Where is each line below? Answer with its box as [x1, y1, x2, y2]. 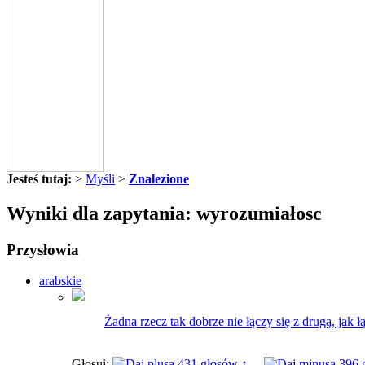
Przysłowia [7, 240, 79, 258]
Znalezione [129, 171, 189, 186]
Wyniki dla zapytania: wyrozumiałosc [7, 202, 322, 224]
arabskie [39, 274, 81, 288]
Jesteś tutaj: [7, 171, 72, 186]
